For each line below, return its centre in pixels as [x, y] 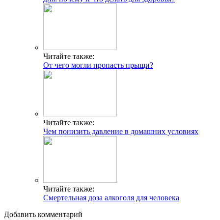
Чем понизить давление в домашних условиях [121, 132]
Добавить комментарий [43, 215]
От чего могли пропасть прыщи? [98, 65]
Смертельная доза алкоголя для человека [111, 198]
